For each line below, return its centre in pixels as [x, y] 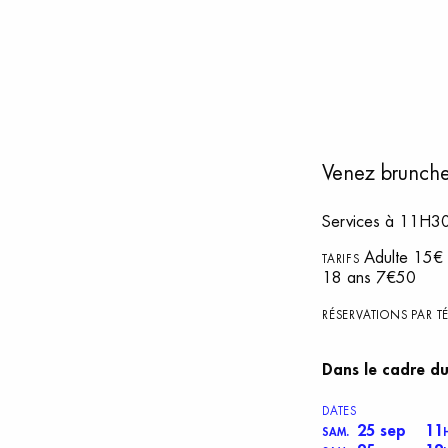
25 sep [381, 430]
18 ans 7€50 [369, 277]
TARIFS [343, 259]
